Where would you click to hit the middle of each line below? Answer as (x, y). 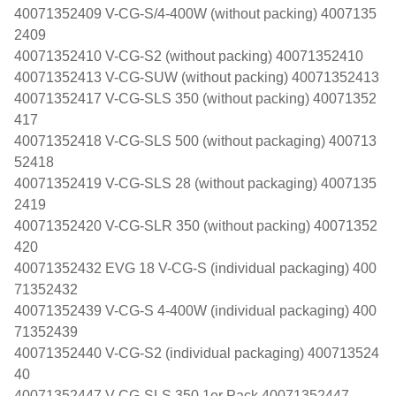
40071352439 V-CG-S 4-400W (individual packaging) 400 (195, 310)
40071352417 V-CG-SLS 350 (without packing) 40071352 (195, 98)
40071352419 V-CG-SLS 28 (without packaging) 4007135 (195, 183)
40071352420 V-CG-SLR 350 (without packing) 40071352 (196, 225)
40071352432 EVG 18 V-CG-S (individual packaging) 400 (195, 268)
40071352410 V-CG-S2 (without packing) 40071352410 (189, 56)
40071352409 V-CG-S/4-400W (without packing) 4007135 (195, 13)
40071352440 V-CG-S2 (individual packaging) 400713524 (197, 353)
